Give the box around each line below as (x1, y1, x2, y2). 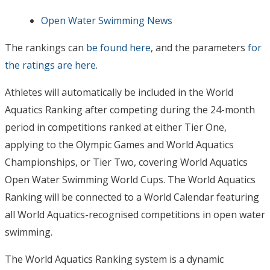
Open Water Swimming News (41, 14, 172, 27)
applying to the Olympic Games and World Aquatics (5, 138, 234, 151)
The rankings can (5, 41, 86, 54)
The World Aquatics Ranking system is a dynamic (5, 253, 224, 266)
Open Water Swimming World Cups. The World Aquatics (5, 173, 256, 186)
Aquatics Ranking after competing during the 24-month (5, 103, 255, 116)
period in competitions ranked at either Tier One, (5, 121, 227, 134)
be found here (86, 41, 151, 54)
